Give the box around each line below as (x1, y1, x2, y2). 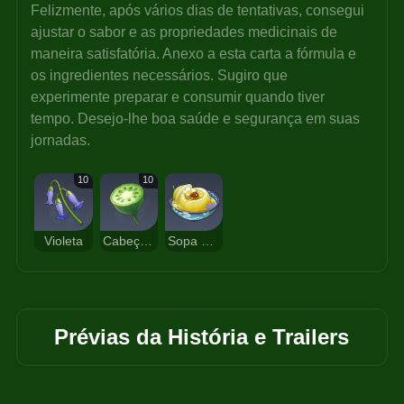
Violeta (44, 234, 84, 249)
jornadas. (31, 133, 91, 149)
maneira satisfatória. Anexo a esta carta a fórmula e (31, 46, 361, 62)
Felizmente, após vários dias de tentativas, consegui (31, 3, 369, 19)
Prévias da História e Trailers (54, 325, 350, 350)
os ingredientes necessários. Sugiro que (31, 68, 292, 84)
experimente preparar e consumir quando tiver (31, 89, 329, 106)
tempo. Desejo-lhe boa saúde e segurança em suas (31, 111, 364, 127)
